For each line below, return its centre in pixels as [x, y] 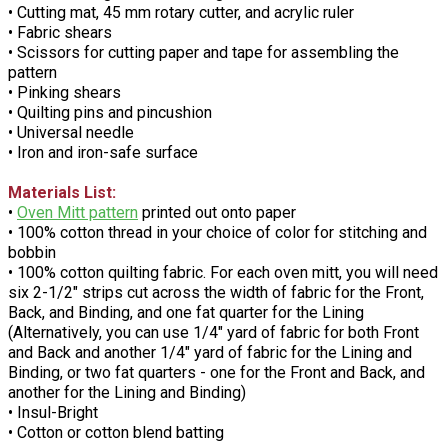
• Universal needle [71, 133]
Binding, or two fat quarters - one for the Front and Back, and [216, 373]
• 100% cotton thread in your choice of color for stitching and [217, 233]
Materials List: [62, 193]
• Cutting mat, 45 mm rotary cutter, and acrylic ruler [181, 13]
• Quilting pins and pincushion [110, 113]
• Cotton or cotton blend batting [116, 433]
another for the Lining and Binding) [127, 393]
